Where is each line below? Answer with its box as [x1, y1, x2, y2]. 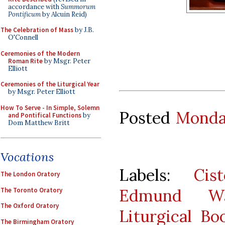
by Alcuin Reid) [41, 10, 87, 19]
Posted [119, 107, 176, 128]
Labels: [119, 164, 194, 185]
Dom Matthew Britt [8, 118, 70, 127]
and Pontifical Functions [8, 110, 81, 120]
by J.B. [73, 26, 94, 34]
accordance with [8, 2, 61, 11]
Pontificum [8, 10, 41, 19]
